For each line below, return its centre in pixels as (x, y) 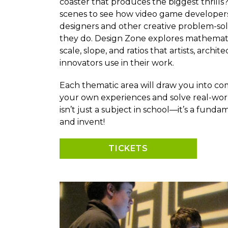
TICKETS (128, 148)
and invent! (83, 122)
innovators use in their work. (118, 63)
